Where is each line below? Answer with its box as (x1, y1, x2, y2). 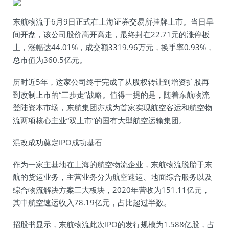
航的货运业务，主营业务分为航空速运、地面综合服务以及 (13, 172, 212, 182)
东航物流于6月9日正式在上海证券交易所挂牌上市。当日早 (13, 16, 214, 27)
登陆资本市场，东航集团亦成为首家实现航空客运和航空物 (13, 102, 212, 112)
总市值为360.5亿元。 (13, 55, 87, 65)
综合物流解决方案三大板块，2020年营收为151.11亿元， (13, 185, 210, 195)
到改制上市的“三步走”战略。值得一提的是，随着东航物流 (13, 89, 210, 100)
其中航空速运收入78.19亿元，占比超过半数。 (13, 197, 171, 208)
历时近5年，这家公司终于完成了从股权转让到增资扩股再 (13, 77, 209, 87)
